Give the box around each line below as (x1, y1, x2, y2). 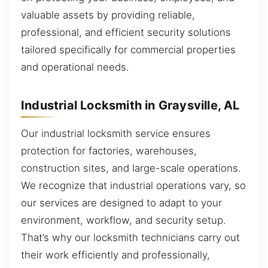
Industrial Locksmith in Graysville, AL (21, 98, 240, 112)
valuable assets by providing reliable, (21, 9, 195, 22)
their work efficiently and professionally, (21, 249, 210, 261)
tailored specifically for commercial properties (21, 44, 236, 56)
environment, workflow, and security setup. (21, 214, 226, 227)
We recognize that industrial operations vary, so (21, 179, 246, 192)
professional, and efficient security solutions (21, 26, 231, 39)
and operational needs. (21, 61, 129, 74)
